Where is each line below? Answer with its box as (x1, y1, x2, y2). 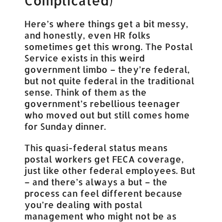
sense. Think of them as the (24, 86, 147, 98)
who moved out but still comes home (24, 109, 190, 121)
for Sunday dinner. (24, 120, 107, 132)
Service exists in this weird (24, 52, 145, 64)
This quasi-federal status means (24, 142, 168, 154)
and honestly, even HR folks (24, 29, 151, 41)
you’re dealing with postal (24, 199, 143, 211)
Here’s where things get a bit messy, (24, 18, 189, 30)
